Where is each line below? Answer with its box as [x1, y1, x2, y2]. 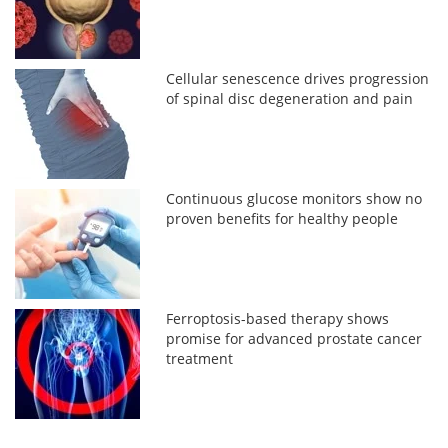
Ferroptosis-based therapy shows [166, 308, 390, 328]
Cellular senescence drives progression [166, 68, 430, 88]
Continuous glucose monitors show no [166, 188, 423, 208]
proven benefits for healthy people [166, 208, 399, 228]
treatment [166, 348, 234, 368]
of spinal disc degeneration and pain [166, 88, 414, 108]
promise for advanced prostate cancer [166, 328, 423, 348]
